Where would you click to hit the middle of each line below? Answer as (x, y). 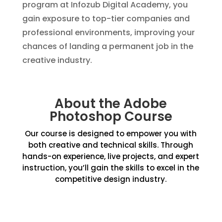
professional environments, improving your (108, 32)
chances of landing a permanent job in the (108, 46)
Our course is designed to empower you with (111, 134)
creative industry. (57, 60)
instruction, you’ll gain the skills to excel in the (111, 168)
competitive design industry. (111, 179)
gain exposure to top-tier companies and (106, 19)
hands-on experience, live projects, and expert (111, 156)
